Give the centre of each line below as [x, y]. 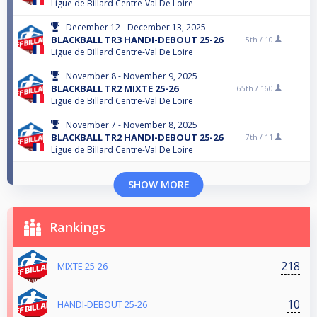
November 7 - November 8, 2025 [132, 125]
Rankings [77, 227]
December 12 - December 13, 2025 [136, 28]
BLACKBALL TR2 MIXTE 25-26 [115, 89]
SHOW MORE [158, 185]
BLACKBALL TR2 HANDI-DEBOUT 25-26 [137, 138]
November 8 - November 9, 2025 [132, 76]
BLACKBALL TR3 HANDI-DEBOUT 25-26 [137, 40]
